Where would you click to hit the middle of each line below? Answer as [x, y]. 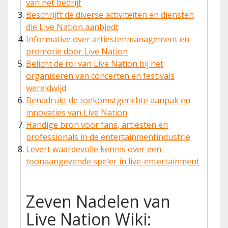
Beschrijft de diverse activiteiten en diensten [110, 15]
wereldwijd [46, 88]
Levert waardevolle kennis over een [94, 149]
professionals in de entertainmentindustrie [108, 137]
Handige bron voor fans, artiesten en [97, 124]
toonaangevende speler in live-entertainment [113, 161]
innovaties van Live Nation [77, 112]
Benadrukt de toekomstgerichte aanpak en [108, 100]
